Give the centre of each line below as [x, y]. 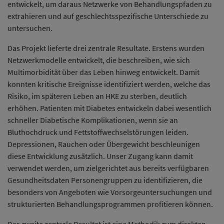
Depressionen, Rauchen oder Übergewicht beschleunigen [104, 144]
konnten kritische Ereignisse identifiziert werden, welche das [109, 84]
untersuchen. [30, 28]
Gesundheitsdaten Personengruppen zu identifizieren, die [105, 180]
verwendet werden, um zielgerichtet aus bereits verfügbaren [108, 168]
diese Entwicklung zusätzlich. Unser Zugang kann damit [100, 156]
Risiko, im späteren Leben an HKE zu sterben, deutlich [97, 96]
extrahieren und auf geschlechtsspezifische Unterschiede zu [108, 16]
